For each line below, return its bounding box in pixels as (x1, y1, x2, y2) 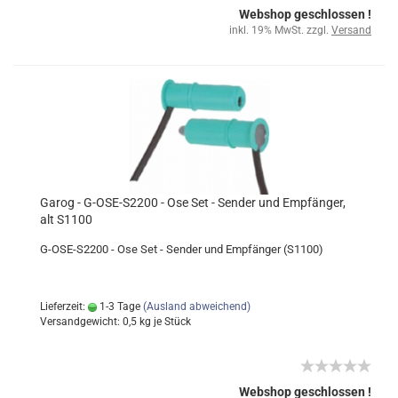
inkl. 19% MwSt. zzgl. (229, 24, 331, 36)
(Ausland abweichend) (143, 300, 251, 313)
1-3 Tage (97, 300, 140, 313)
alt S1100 (40, 212, 92, 227)
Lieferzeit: (40, 300, 88, 313)
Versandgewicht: (40, 315, 123, 328)
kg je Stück (137, 315, 191, 328)
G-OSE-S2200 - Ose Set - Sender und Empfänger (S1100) (40, 243, 323, 256)
